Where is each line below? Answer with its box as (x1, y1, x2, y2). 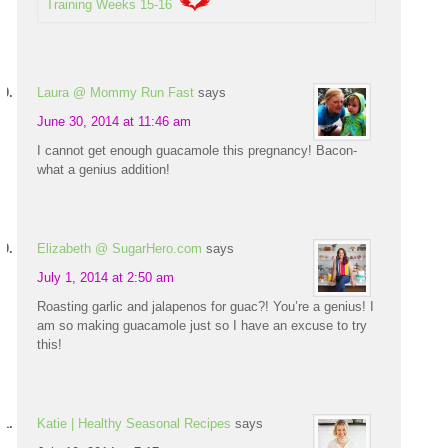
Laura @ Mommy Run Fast (37, 85, 195, 101)
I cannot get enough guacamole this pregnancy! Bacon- (37, 143, 358, 159)
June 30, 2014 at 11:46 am (37, 114, 192, 130)
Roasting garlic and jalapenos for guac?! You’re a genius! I (37, 299, 375, 315)
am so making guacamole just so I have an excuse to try (37, 318, 368, 334)
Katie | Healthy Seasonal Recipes (37, 416, 232, 432)
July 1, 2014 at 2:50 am (37, 270, 175, 286)
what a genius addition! (37, 162, 171, 178)
